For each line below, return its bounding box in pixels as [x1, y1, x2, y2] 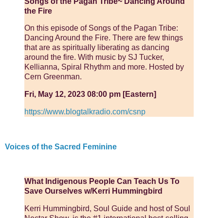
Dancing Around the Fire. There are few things [24, 34, 183, 42]
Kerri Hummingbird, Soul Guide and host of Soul [24, 204, 190, 213]
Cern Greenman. [24, 73, 82, 81]
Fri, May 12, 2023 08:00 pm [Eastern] [24, 90, 156, 99]
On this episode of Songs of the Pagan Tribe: [24, 24, 178, 33]
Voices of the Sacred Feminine [5, 142, 117, 151]
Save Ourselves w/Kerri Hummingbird [24, 187, 163, 196]
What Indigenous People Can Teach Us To [24, 177, 180, 186]
